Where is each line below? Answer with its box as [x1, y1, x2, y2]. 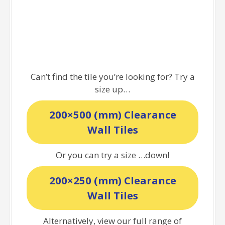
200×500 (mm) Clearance [49, 107, 176, 122]
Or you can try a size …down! [56, 149, 169, 161]
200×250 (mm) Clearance [49, 173, 176, 188]
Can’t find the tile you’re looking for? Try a [30, 70, 195, 82]
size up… [95, 83, 130, 95]
